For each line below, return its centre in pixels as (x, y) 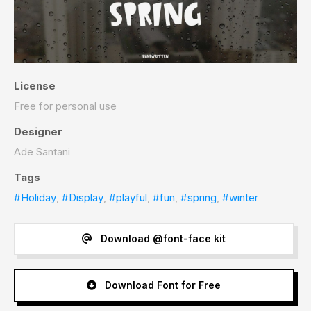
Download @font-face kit (161, 239)
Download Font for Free (161, 285)
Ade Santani (42, 151)
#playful (128, 197)
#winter (240, 197)
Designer (38, 131)
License (35, 85)
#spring (199, 197)
